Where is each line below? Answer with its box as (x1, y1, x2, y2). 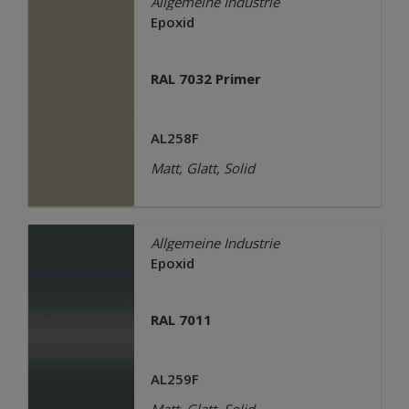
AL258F (150, 129, 199, 148)
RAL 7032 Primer (150, 69, 261, 89)
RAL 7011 (150, 310, 212, 330)
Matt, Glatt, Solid (150, 159, 255, 178)
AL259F (150, 370, 199, 389)
